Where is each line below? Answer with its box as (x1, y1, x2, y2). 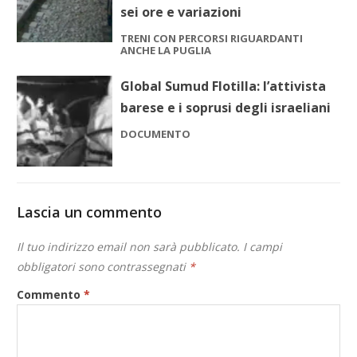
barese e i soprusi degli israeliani (120, 99, 331, 117)
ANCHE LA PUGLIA (120, 43, 212, 58)
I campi (243, 239, 283, 255)
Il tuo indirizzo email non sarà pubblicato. (17, 239, 241, 255)
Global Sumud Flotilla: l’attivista (120, 77, 327, 96)
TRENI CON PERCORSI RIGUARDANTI (120, 31, 304, 46)
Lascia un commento (17, 202, 163, 222)
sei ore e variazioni (120, 3, 242, 22)
